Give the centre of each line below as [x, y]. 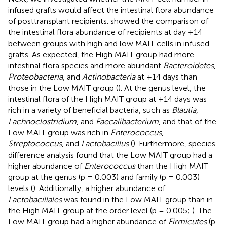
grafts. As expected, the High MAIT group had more [101, 55]
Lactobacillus [105, 144]
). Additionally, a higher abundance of [99, 188]
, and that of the [187, 122]
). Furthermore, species [174, 144]
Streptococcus [35, 144]
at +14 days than [166, 77]
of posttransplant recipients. [59, 21]
